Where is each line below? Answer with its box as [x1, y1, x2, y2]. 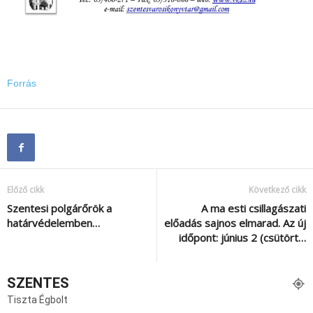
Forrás [7, 78, 36, 89]
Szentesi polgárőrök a [7, 201, 112, 216]
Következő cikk [249, 184, 306, 196]
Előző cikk [7, 184, 44, 196]
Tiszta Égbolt [7, 294, 68, 306]
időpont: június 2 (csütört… [179, 231, 306, 245]
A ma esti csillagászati [201, 201, 306, 216]
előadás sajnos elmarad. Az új [164, 216, 306, 231]
